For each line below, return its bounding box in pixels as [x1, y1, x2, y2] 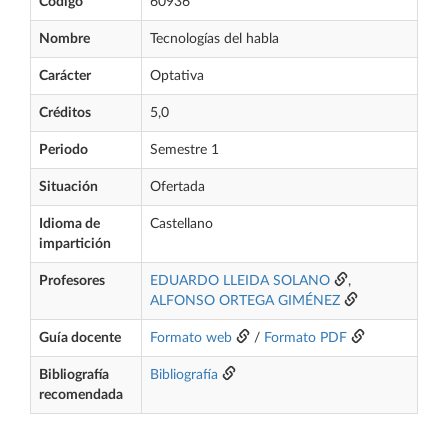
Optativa [150, 69, 204, 83]
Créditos [39, 106, 91, 120]
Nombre [39, 32, 90, 46]
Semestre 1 [150, 143, 219, 157]
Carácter [39, 69, 91, 83]
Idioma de [39, 217, 100, 231]
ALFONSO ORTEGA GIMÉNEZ [150, 294, 340, 308]
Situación [39, 180, 98, 194]
